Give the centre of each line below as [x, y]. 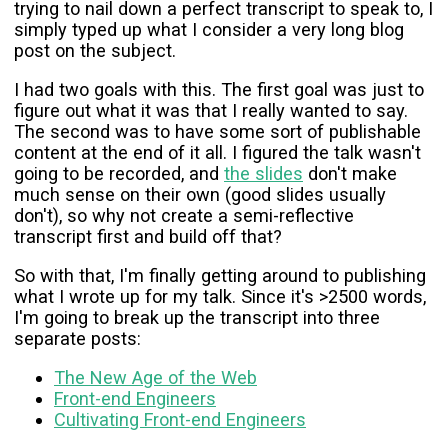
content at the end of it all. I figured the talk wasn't [217, 153]
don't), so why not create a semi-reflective [184, 216]
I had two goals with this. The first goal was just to [219, 90]
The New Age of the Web [155, 378]
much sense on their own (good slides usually [200, 195]
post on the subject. [95, 50]
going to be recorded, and [119, 174]
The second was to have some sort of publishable [217, 132]
